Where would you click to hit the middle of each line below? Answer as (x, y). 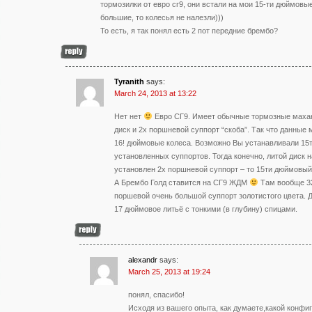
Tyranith (129, 81)
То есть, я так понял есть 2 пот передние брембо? (189, 30)
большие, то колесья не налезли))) (162, 17)
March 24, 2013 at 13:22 (155, 93)
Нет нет (129, 116)
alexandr (143, 259)
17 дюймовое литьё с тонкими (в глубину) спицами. (206, 209)
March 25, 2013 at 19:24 (169, 271)
